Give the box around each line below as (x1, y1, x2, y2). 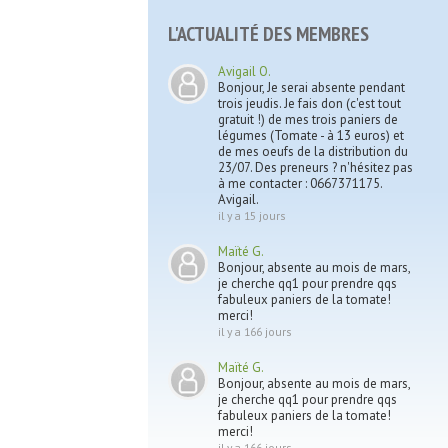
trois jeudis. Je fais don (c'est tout (218, 95, 401, 112)
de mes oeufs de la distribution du (218, 143, 408, 160)
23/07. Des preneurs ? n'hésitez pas (218, 159, 413, 176)
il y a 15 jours (218, 208, 286, 223)
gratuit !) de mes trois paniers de (218, 111, 398, 128)
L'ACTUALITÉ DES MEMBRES (168, 21, 369, 47)
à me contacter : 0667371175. (218, 175, 382, 192)
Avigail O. (218, 63, 271, 80)
